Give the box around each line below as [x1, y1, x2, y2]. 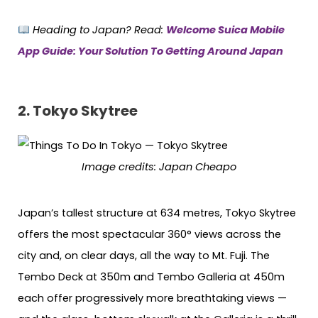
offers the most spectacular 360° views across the [18, 226, 281, 241]
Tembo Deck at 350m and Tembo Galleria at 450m [18, 269, 285, 284]
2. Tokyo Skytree [18, 100, 138, 121]
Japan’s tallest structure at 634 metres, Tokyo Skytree [18, 205, 296, 220]
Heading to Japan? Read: [29, 23, 166, 38]
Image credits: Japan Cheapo [82, 159, 236, 174]
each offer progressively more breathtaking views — [18, 290, 287, 305]
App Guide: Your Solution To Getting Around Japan [18, 44, 283, 59]
